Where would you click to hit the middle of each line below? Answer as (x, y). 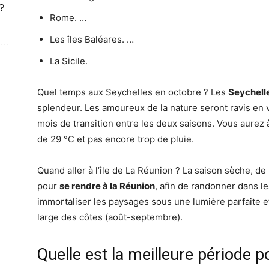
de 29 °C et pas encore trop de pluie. (116, 139)
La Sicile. (69, 61)
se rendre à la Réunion (107, 186)
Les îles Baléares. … (92, 39)
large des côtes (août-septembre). (110, 217)
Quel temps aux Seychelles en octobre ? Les (133, 92)
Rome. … (68, 18)
